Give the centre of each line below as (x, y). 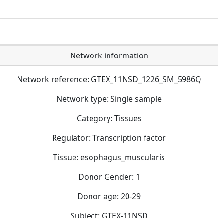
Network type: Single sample (109, 99)
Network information (109, 55)
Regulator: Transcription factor (109, 137)
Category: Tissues (109, 118)
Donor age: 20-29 (109, 196)
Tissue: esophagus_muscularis (109, 157)
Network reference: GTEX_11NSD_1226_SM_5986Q (109, 79)
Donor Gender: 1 (109, 176)
